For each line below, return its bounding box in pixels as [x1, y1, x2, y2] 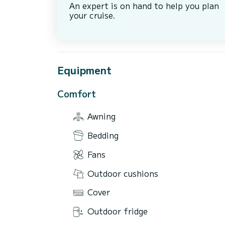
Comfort [57, 86, 96, 100]
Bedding [87, 129, 119, 141]
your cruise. [69, 9, 116, 22]
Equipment [57, 62, 111, 77]
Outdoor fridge [87, 205, 148, 217]
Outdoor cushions [87, 167, 158, 179]
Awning [87, 110, 116, 123]
